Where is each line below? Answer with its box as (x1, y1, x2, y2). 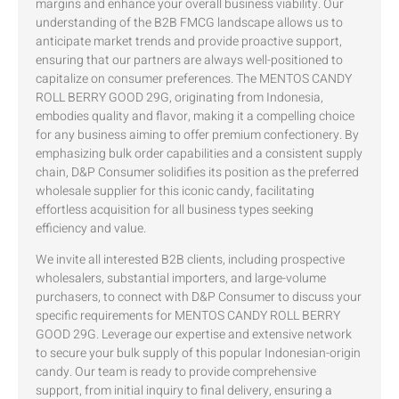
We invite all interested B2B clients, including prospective (36, 250, 345, 270)
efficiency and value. (36, 218, 146, 238)
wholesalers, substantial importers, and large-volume (36, 269, 326, 289)
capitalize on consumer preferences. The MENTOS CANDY (36, 69, 352, 88)
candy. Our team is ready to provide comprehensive (36, 362, 316, 382)
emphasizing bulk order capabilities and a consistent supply (36, 143, 362, 163)
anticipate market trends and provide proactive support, (36, 31, 342, 51)
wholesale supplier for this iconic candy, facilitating (36, 181, 314, 200)
